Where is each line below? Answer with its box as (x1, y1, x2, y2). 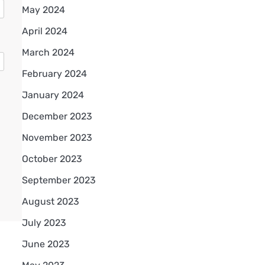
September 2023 (21, 174, 96, 186)
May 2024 (21, 4, 65, 15)
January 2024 (21, 89, 84, 101)
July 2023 (21, 216, 66, 228)
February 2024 (21, 67, 87, 79)
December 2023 (21, 110, 92, 122)
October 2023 (21, 153, 82, 164)
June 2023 (21, 238, 70, 250)
